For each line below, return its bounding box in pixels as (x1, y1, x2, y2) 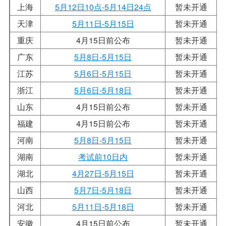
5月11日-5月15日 (72, 17, 134, 29)
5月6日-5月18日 (74, 84, 132, 96)
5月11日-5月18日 (72, 200, 134, 212)
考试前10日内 (78, 150, 128, 162)
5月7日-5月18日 (74, 184, 132, 196)
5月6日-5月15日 (74, 67, 132, 79)
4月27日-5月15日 (72, 167, 134, 179)
